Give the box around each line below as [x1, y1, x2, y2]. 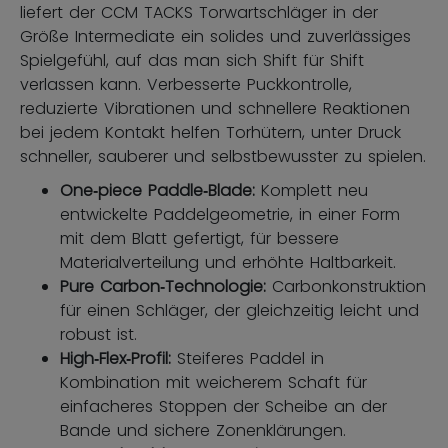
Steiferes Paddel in [177, 346, 324, 370]
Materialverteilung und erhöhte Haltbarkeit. [60, 250, 396, 274]
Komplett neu [261, 178, 368, 202]
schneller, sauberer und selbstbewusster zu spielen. [20, 144, 426, 168]
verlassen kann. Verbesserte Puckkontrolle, [20, 72, 352, 96]
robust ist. [60, 322, 137, 346]
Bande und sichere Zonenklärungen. [60, 418, 346, 442]
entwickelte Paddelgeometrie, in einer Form [60, 202, 400, 226]
